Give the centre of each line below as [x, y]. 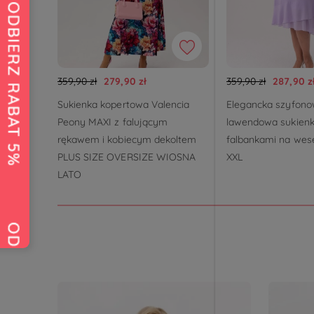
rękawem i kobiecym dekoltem [127, 140]
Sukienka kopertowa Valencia [124, 105]
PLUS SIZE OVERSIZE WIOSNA [127, 157]
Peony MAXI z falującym [112, 122]
